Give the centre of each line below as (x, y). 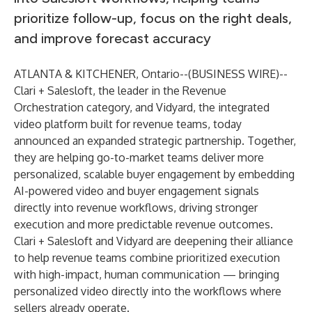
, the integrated (231, 107)
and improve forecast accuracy (112, 38)
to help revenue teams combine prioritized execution (147, 258)
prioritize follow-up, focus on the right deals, (153, 18)
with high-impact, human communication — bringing (147, 274)
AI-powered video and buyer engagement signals (136, 191)
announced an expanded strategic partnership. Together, (155, 141)
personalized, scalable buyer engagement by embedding (154, 174)
